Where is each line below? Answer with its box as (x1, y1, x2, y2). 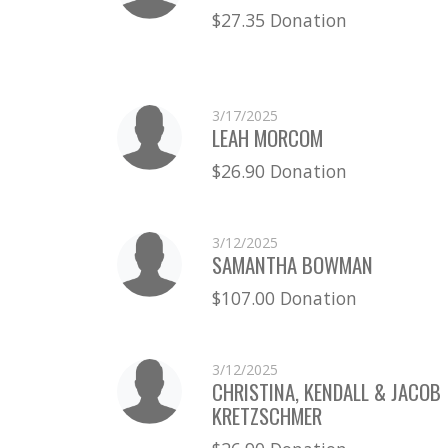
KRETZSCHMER (211, 399, 322, 431)
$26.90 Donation (211, 158, 347, 183)
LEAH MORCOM (211, 121, 323, 153)
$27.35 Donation (211, 7, 347, 32)
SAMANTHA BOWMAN (211, 248, 373, 280)
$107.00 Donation (211, 285, 357, 310)
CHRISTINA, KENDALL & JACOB (211, 375, 441, 407)
